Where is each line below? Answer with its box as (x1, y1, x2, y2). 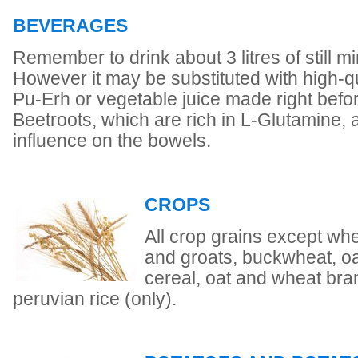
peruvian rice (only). (13, 289, 177, 309)
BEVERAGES (13, 16, 128, 36)
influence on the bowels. (13, 131, 211, 151)
